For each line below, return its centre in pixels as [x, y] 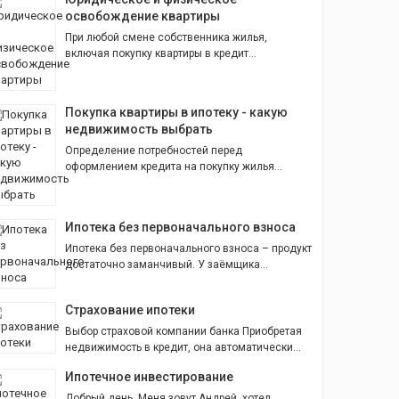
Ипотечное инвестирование [149, 377]
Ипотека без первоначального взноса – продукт [188, 249]
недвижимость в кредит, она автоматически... [183, 348]
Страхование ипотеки [130, 310]
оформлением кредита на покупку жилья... [174, 167]
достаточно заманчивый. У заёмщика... [167, 265]
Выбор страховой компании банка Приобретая [183, 332]
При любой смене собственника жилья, [166, 38]
